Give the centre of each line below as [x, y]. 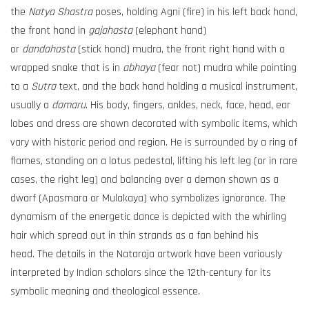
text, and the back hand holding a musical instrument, [177, 86]
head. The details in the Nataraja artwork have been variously [146, 254]
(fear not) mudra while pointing [226, 68]
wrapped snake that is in [67, 68]
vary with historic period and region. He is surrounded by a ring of [154, 142]
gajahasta [110, 30]
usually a [31, 105]
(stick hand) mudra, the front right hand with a [180, 49]
